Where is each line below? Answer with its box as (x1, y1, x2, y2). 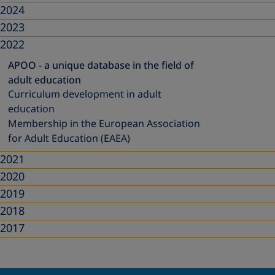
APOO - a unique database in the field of (7, 58, 194, 72)
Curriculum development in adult (7, 87, 161, 102)
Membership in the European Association (7, 117, 200, 131)
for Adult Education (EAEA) (7, 131, 130, 146)
